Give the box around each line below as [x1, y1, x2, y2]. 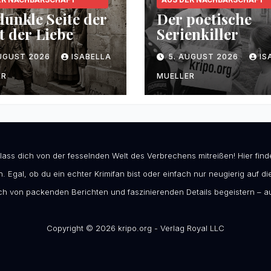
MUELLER [157, 71, 195, 81]
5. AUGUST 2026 [168, 52, 241, 62]
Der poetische [157, 9, 252, 29]
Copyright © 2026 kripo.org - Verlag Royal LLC [47, 223, 224, 233]
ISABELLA [71, 52, 111, 62]
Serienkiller [157, 24, 238, 44]
